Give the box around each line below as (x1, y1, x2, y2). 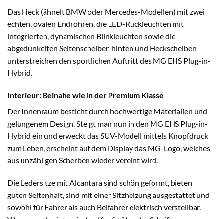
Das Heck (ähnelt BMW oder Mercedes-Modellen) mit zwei (7, 7, 205, 17)
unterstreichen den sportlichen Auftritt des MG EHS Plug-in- (7, 56, 211, 66)
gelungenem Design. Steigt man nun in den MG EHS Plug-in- (7, 118, 208, 128)
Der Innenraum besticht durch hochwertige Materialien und (7, 106, 207, 116)
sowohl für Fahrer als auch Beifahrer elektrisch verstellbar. (7, 202, 201, 212)
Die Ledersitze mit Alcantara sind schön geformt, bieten (7, 177, 192, 187)
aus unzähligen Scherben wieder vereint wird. (7, 155, 158, 165)
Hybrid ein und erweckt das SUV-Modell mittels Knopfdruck (7, 131, 208, 140)
